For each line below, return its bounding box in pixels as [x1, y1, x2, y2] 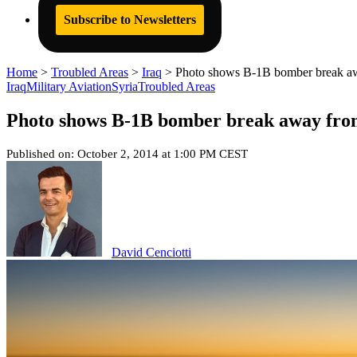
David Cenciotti [112, 245, 191, 259]
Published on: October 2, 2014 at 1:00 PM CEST [6, 147, 248, 160]
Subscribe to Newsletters [64, 13, 196, 26]
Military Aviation [26, 80, 112, 93]
